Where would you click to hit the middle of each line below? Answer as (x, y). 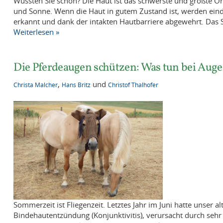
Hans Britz (76, 85)
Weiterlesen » (37, 32)
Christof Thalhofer (133, 85)
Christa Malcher (36, 85)
